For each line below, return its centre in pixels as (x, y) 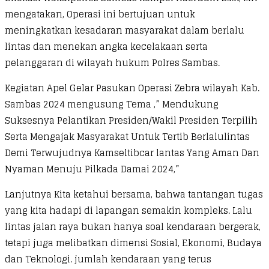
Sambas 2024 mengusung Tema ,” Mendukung (112, 104)
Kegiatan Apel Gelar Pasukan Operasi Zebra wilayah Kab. (132, 88)
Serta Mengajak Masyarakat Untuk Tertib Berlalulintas (127, 136)
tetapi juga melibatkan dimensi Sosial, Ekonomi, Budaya (133, 243)
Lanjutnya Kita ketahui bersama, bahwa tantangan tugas (134, 194)
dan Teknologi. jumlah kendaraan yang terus (108, 259)
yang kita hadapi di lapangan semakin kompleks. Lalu (128, 210)
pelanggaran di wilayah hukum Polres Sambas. (112, 62)
